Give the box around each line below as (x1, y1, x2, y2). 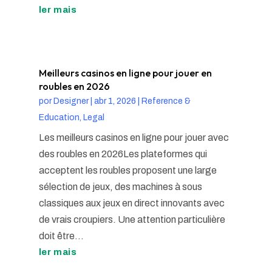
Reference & (141, 97, 191, 106)
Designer (53, 97, 89, 106)
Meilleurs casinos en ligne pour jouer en (38, 67, 212, 80)
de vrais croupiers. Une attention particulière (38, 214, 225, 225)
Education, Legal (38, 113, 104, 123)
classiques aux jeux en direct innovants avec (38, 198, 225, 209)
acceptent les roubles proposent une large (38, 165, 217, 176)
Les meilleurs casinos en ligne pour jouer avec (38, 132, 229, 143)
